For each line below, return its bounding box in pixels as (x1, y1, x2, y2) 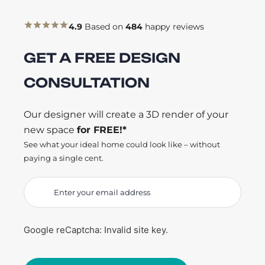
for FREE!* (77, 124, 127, 136)
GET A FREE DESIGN (24, 50, 180, 66)
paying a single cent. (24, 153, 104, 163)
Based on (82, 21, 125, 33)
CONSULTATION (24, 75, 150, 91)
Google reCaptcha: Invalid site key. (24, 224, 168, 236)
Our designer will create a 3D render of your (24, 109, 228, 121)
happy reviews (143, 21, 204, 33)
